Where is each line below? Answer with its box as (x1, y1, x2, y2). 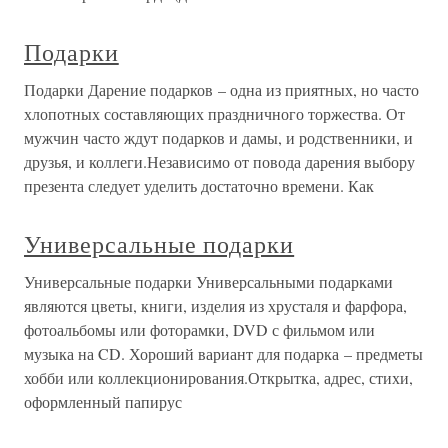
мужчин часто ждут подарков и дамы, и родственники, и (24, 127, 413, 148)
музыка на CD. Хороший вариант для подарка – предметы (24, 343, 423, 364)
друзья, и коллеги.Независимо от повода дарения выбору (24, 151, 415, 172)
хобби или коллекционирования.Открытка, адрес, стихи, (24, 367, 413, 388)
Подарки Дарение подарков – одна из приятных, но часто (24, 79, 419, 100)
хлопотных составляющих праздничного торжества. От (24, 103, 405, 124)
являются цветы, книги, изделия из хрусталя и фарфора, (24, 295, 407, 316)
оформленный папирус (24, 391, 182, 412)
